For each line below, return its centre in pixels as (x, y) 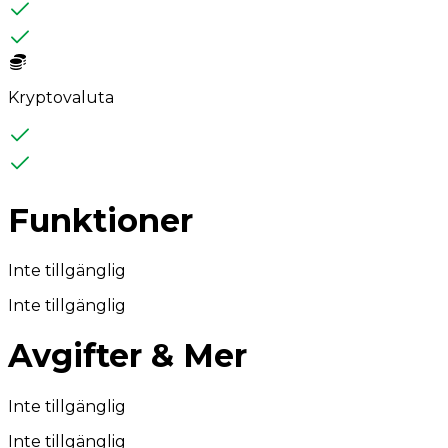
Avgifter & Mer (127, 356)
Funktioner (100, 220)
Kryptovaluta (61, 98)
